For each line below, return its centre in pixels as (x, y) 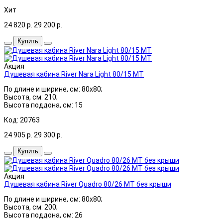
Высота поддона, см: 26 (43, 215)
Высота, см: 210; (31, 97)
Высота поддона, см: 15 (43, 105)
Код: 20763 (22, 120)
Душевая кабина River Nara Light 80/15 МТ (74, 74)
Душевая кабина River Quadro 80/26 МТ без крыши (88, 184)
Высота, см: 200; (31, 207)
